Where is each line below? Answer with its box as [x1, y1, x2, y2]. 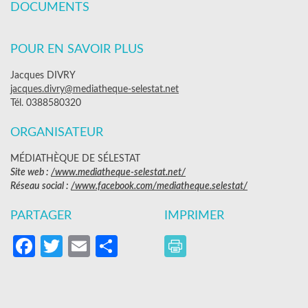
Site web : [10, 168, 51, 177]
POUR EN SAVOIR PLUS [10, 43, 144, 56]
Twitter [63, 235, 131, 257]
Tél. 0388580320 [10, 98, 81, 108]
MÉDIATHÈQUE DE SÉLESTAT [10, 154, 140, 164]
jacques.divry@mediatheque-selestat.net [10, 85, 179, 94]
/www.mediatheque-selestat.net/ [51, 168, 186, 177]
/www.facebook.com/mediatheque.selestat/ [71, 181, 247, 191]
